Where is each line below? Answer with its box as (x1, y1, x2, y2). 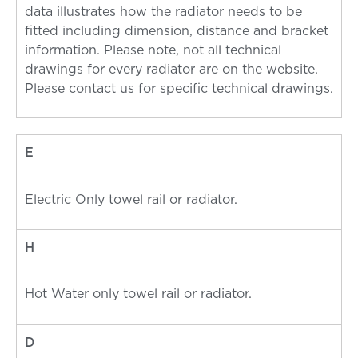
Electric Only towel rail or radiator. (25, 193, 237, 206)
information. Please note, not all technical (25, 43, 281, 57)
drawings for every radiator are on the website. (25, 62, 318, 76)
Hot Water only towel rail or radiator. (25, 288, 252, 301)
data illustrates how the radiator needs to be (25, 5, 302, 18)
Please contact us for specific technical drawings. (25, 82, 333, 95)
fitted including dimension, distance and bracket (25, 24, 328, 38)
